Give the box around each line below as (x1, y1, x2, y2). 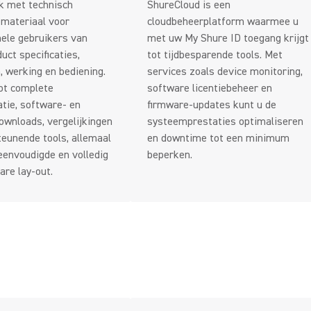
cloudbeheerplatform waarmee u (147, 15, 299, 28)
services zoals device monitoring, (147, 65, 303, 78)
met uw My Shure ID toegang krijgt (147, 31, 309, 45)
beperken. (147, 148, 192, 162)
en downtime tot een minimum (147, 131, 289, 145)
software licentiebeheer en (147, 81, 272, 95)
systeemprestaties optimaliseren (147, 115, 303, 128)
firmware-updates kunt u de (147, 98, 276, 112)
